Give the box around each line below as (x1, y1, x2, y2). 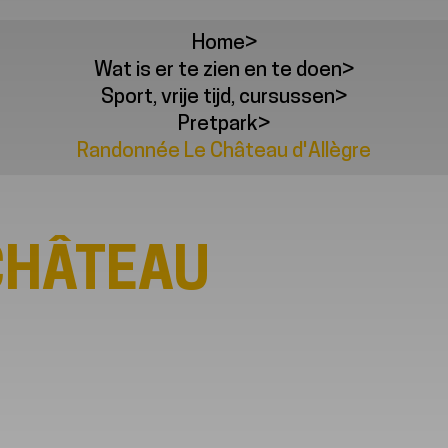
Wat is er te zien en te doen (94, 59, 342, 81)
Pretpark (178, 113, 258, 135)
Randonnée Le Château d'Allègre (77, 140, 371, 162)
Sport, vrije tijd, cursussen (101, 86, 335, 108)
